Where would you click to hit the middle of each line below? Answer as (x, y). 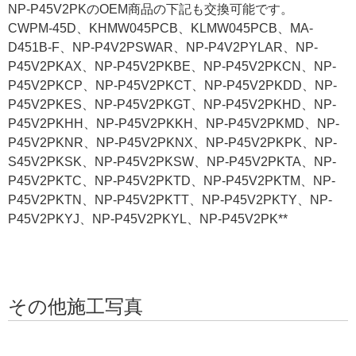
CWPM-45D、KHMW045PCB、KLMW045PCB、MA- (161, 28)
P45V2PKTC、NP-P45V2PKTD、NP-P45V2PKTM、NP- (172, 180)
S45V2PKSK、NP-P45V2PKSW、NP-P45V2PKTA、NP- (172, 161)
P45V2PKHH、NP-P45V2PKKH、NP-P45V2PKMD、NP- (174, 123)
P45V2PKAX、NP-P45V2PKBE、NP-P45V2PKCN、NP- (172, 66)
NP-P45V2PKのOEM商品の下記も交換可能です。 (151, 9)
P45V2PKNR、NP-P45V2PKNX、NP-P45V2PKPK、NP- (172, 142)
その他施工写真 (75, 306)
